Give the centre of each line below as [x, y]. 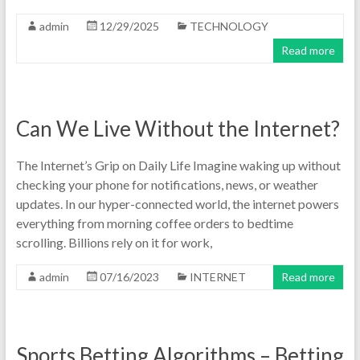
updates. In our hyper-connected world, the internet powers [177, 204]
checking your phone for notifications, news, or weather [167, 184]
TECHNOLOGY [229, 26]
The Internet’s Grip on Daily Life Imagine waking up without [178, 165]
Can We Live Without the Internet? [178, 129]
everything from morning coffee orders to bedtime [154, 223]
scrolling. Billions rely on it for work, [114, 242]
